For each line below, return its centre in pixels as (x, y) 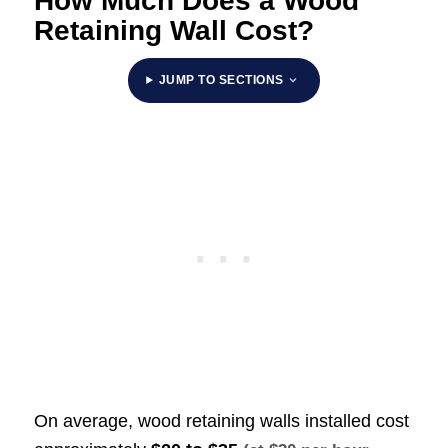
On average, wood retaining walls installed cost (221, 420)
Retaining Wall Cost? (173, 30)
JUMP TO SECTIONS (221, 79)
